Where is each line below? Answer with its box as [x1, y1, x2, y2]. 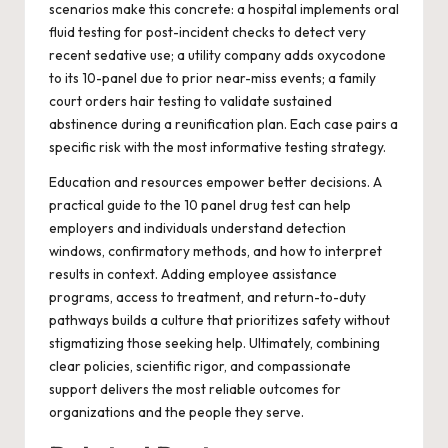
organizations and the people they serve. [49, 403, 304, 422]
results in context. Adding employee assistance [49, 265, 337, 284]
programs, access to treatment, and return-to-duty [49, 288, 366, 307]
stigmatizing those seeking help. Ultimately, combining [49, 334, 380, 353]
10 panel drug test [184, 196, 295, 215]
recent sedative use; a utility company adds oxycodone [49, 46, 386, 65]
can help [295, 196, 351, 215]
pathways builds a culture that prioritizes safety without [49, 311, 390, 330]
